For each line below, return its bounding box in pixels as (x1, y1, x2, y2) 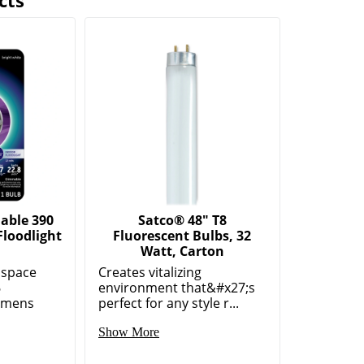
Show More (98, 325, 160, 340)
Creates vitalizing (98, 263, 202, 282)
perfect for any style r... (98, 294, 240, 313)
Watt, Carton (140, 242, 224, 261)
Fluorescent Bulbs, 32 (113, 227, 252, 245)
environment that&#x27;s (98, 279, 256, 297)
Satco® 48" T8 (137, 211, 227, 230)
